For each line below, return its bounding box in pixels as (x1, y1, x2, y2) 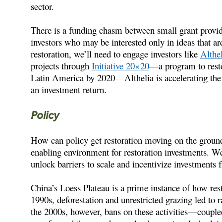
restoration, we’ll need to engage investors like (30, 47, 200, 60)
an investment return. (30, 83, 107, 96)
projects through (30, 59, 92, 72)
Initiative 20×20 (91, 59, 149, 72)
